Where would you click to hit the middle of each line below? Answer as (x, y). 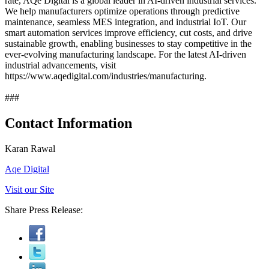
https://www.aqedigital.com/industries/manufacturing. (106, 76)
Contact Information (68, 123)
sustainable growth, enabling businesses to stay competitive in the (128, 43)
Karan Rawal (30, 148)
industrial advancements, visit (60, 65)
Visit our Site (29, 189)
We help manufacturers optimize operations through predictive (122, 11)
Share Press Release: (44, 210)
